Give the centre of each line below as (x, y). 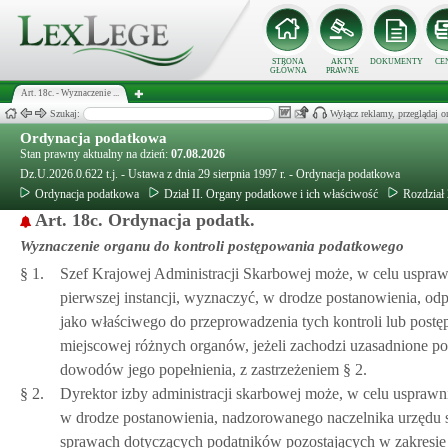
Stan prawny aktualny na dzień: (95, 154)
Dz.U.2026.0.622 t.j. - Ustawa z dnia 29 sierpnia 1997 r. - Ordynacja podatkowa (210, 174)
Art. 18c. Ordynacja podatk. (145, 220)
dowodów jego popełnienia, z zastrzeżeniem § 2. (213, 369)
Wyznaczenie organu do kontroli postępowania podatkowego (212, 246)
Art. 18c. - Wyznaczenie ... (70, 93)
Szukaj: (66, 113)
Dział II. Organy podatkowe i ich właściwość (271, 194)
